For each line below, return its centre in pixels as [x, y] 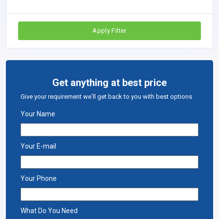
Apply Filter [109, 30]
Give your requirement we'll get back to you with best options [106, 97]
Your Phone [39, 179]
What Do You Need [49, 211]
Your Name [38, 114]
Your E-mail [38, 146]
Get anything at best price [109, 82]
